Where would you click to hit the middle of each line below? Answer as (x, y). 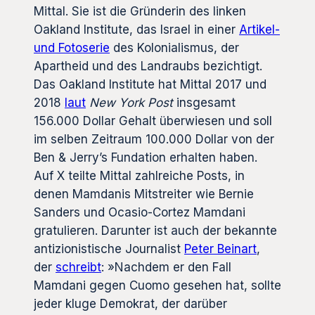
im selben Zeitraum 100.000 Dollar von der (154, 139)
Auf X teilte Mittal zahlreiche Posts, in (139, 175)
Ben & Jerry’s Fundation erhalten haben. (147, 157)
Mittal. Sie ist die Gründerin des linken (140, 11)
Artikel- (259, 29)
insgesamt (204, 102)
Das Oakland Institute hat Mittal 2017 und (150, 84)
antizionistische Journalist (109, 249)
